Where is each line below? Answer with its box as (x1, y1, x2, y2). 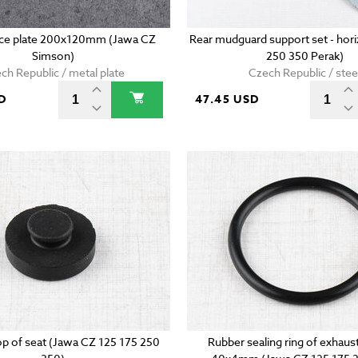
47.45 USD (194, 91, 260, 109)
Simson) (31, 48, 74, 64)
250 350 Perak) (265, 48, 344, 64)
